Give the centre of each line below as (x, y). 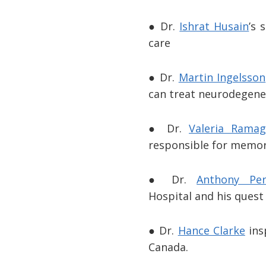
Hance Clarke (211, 230)
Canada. (170, 247)
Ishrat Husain (214, 26)
